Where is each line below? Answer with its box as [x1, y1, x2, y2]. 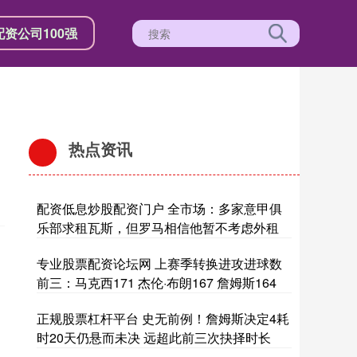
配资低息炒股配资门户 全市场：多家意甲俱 [37, 199, 282, 218]
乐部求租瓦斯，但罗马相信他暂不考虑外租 [37, 218, 279, 237]
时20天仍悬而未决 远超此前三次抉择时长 [37, 328, 271, 347]
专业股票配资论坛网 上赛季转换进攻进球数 [37, 254, 282, 273]
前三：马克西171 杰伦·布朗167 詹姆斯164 [37, 273, 277, 292]
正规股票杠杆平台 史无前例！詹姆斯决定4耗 [37, 309, 289, 328]
